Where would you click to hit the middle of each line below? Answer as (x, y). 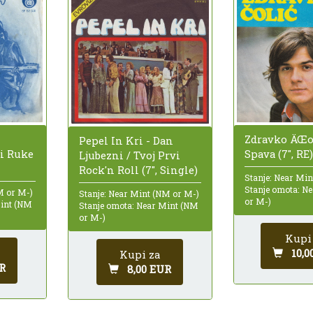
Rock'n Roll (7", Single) (138, 169)
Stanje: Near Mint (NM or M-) (139, 193)
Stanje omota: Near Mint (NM (138, 205)
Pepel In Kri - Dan (126, 140)
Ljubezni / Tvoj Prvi (129, 155)
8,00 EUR (150, 269)
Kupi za (140, 254)
